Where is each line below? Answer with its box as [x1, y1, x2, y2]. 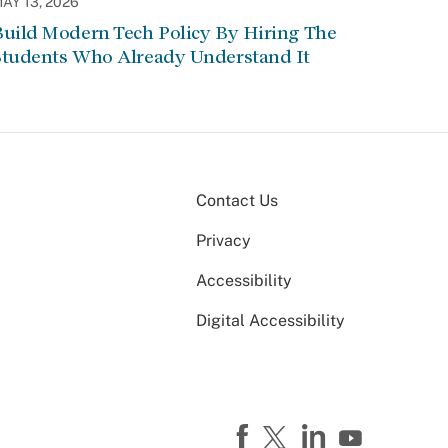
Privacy [196, 231, 251, 250]
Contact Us [196, 191, 278, 210]
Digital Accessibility [196, 311, 345, 330]
